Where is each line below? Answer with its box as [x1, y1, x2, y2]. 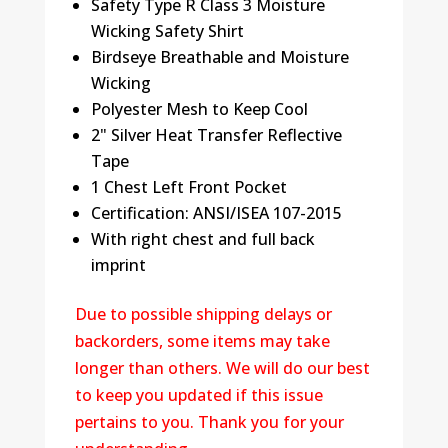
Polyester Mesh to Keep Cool [90, 97, 308, 120]
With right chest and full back [90, 227, 315, 250]
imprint [90, 253, 146, 276]
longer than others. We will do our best [74, 356, 370, 379]
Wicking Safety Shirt [90, 19, 244, 42]
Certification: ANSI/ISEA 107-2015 [90, 201, 342, 224]
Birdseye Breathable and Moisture [90, 45, 349, 68]
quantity [73, 9, 142, 32]
